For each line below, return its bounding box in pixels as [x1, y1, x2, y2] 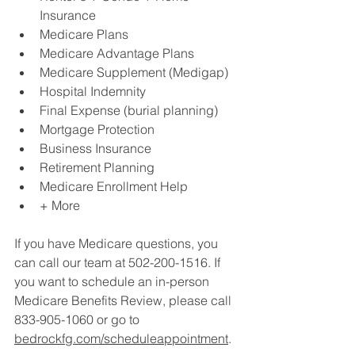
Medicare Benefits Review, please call [14, 292, 235, 308]
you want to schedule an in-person [14, 273, 212, 289]
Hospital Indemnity [40, 82, 146, 99]
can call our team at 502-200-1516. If [14, 254, 223, 270]
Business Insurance [40, 139, 151, 156]
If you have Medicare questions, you [14, 235, 221, 251]
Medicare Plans [40, 25, 128, 42]
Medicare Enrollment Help [40, 177, 188, 194]
